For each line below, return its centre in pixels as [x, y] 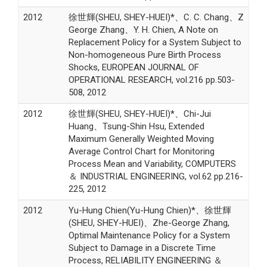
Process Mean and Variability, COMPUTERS [152, 164]
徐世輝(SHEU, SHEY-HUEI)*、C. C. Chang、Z [156, 17]
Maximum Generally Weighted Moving [141, 139]
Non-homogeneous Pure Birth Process [145, 55]
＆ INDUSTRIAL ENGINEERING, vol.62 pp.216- [156, 176]
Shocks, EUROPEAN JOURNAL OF [133, 67]
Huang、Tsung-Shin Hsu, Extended [136, 126]
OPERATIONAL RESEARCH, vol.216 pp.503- [151, 80]
